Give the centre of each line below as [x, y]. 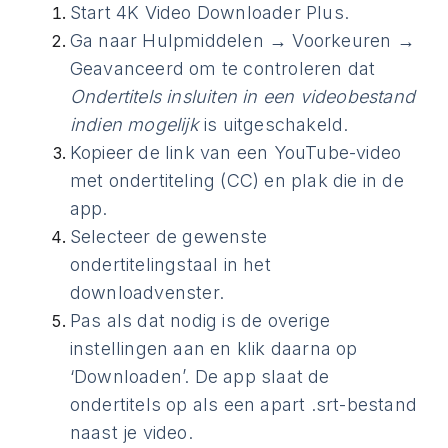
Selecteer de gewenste [168, 236]
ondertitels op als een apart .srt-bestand [243, 404]
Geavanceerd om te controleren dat [222, 68]
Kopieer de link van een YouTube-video [235, 152]
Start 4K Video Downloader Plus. [209, 12]
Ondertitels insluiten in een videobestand [242, 96]
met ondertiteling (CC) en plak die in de [236, 180]
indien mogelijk [134, 124]
